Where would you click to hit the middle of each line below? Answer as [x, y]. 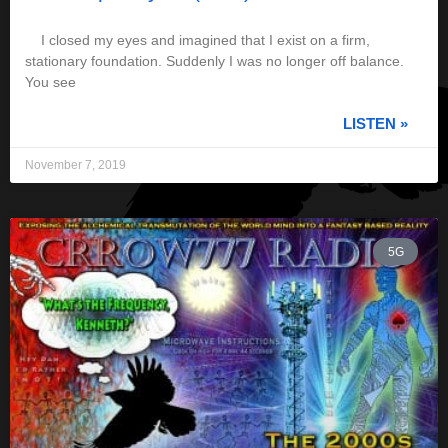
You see [50, 82]
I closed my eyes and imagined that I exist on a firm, [197, 40]
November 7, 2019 [75, 165]
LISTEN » [375, 124]
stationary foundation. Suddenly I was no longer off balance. [214, 61]
